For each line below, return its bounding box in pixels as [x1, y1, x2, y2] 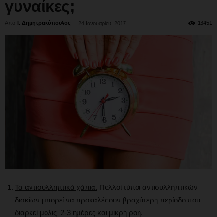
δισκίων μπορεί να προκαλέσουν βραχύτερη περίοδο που [15, 195, 200, 204]
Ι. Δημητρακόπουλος [17, 20, 71, 26]
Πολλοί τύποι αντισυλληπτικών [97, 183, 198, 191]
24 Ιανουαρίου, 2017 [78, 20, 126, 26]
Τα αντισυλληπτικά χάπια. [15, 183, 97, 191]
